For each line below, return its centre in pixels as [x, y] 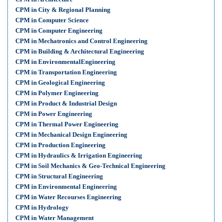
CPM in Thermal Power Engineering [67, 124]
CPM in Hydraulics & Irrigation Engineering [79, 155]
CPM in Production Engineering [60, 145]
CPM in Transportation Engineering [66, 72]
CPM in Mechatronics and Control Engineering [82, 41]
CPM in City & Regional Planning [63, 10]
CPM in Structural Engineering [59, 176]
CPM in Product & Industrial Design [66, 103]
